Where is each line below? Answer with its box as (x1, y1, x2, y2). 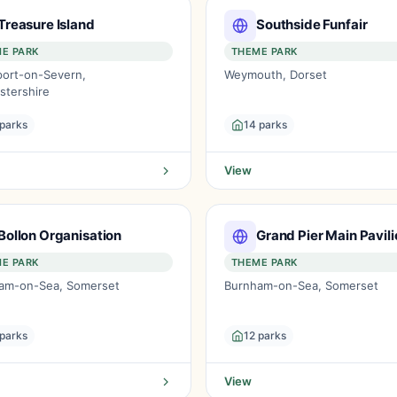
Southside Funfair (256, 15, 368, 33)
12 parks (244, 329, 286, 342)
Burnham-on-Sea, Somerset (224, 278, 378, 292)
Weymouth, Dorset (224, 67, 327, 82)
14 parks (244, 118, 287, 131)
